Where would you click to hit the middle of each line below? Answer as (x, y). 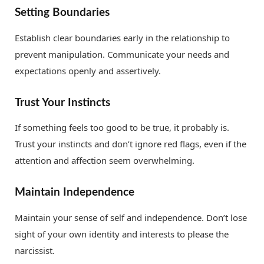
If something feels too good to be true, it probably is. (122, 128)
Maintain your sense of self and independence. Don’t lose (131, 217)
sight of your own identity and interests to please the (122, 234)
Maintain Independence (75, 192)
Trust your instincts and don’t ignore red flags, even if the (131, 144)
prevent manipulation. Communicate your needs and (122, 54)
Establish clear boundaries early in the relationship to (122, 37)
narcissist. (35, 250)
